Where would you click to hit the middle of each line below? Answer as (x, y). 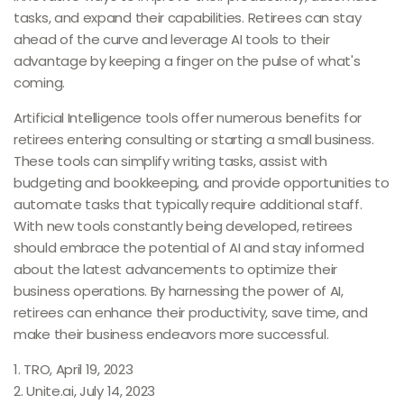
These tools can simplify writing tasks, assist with (170, 161)
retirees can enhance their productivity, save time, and (191, 312)
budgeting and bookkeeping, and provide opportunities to (202, 183)
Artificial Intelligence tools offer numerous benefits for (188, 118)
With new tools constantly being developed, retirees (183, 226)
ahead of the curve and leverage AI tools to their (172, 39)
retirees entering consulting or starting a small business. (194, 139)
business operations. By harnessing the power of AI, (179, 291)
